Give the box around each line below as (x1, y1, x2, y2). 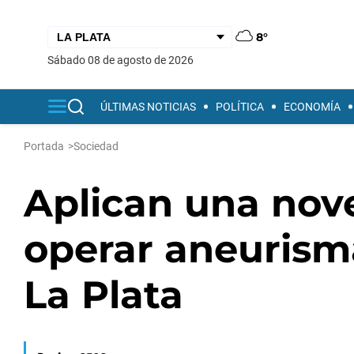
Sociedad (73, 140, 119, 153)
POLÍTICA (216, 100, 264, 113)
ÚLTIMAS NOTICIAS (100, 100, 196, 113)
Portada (24, 140, 64, 153)
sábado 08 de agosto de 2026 (54, 53, 194, 66)
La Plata (24, 272, 183, 318)
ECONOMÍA (284, 100, 341, 113)
